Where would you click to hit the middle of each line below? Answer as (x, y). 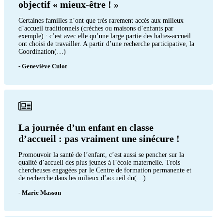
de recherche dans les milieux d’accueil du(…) (82, 178)
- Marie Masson (40, 192)
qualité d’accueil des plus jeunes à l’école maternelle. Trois (99, 162)
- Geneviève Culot (43, 66)
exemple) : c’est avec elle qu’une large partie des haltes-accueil (105, 36)
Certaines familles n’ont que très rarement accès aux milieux (101, 20)
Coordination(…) (42, 51)
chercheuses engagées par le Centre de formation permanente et (105, 170)
